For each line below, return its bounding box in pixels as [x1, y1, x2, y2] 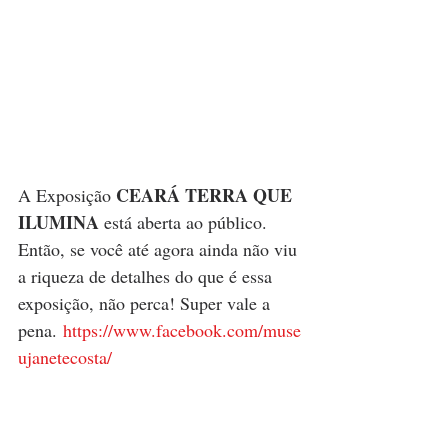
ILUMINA [18, 209, 99, 236]
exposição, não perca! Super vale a [18, 291, 275, 316]
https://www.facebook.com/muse [63, 318, 301, 343]
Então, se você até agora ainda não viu [18, 237, 302, 262]
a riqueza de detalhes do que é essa [18, 264, 277, 289]
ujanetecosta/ [18, 345, 112, 370]
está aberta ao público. [99, 210, 272, 235]
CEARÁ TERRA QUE [111, 182, 297, 209]
